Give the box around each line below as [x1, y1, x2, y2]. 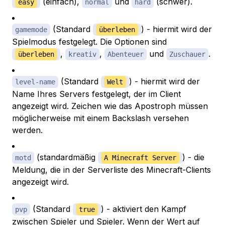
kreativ [68, 50, 96, 59]
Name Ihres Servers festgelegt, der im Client [12, 89, 181, 99]
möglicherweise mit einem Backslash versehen [12, 113, 189, 124]
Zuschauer [169, 50, 205, 59]
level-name [15, 78, 55, 86]
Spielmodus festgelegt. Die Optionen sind [12, 37, 167, 47]
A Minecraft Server [104, 154, 176, 162]
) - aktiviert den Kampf [101, 204, 186, 214]
